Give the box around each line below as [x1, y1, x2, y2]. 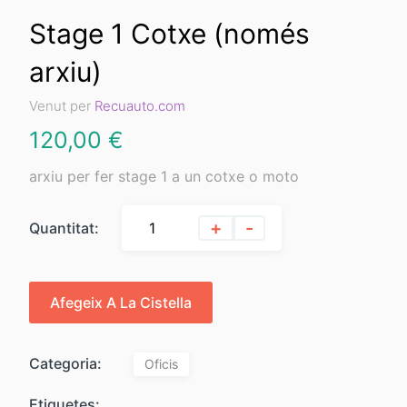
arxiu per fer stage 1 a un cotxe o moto [29, 166, 299, 185]
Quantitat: [29, 218, 99, 237]
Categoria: [29, 354, 102, 373]
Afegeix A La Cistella [50, 293, 192, 312]
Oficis [144, 355, 179, 372]
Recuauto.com [94, 96, 185, 114]
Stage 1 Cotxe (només [29, 16, 310, 50]
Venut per [29, 96, 94, 114]
